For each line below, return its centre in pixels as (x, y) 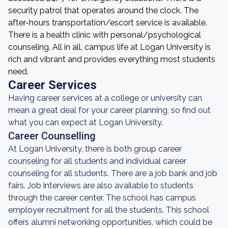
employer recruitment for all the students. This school (109, 210)
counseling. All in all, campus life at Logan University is (109, 47)
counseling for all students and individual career (97, 161)
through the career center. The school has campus (102, 198)
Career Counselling (52, 136)
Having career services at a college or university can (105, 98)
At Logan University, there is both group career (95, 149)
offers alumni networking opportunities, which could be (110, 222)
